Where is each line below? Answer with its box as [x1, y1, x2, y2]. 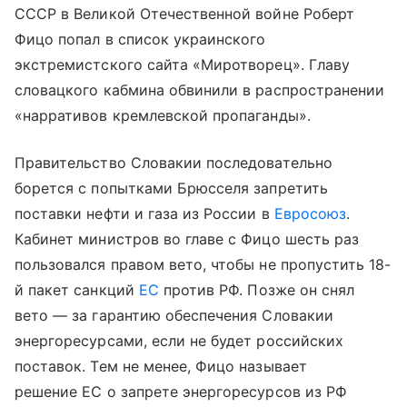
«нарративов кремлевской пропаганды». [15, 105, 311, 124]
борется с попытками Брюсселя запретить [15, 178, 328, 197]
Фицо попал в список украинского [15, 29, 266, 48]
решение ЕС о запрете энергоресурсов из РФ [15, 382, 347, 401]
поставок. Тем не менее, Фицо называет [15, 356, 307, 375]
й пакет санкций [15, 280, 139, 299]
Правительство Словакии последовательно [15, 153, 333, 172]
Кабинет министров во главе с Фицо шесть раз [15, 229, 360, 248]
